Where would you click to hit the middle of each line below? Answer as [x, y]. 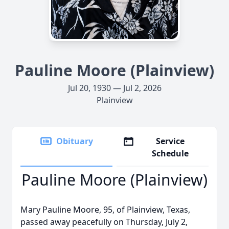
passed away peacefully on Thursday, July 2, [104, 222]
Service [170, 141]
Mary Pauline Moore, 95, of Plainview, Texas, [105, 210]
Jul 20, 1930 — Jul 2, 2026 [114, 88]
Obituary [75, 141]
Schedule [170, 153]
